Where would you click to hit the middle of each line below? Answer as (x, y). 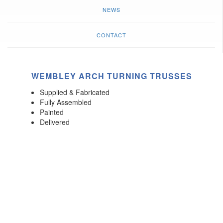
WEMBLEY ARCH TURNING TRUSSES (111, 76)
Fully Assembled (66, 102)
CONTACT (111, 35)
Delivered (55, 122)
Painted (52, 112)
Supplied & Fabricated (75, 92)
